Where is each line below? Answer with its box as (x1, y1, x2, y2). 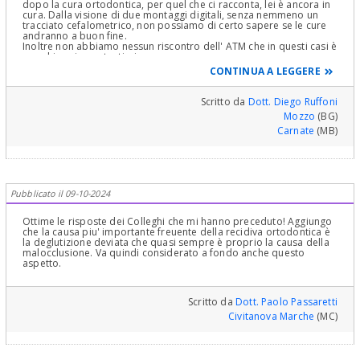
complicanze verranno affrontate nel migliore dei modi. (22, 70, 283, 84)
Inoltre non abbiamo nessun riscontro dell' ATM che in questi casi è (22, 39, 337, 53)
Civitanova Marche (228, 309, 315, 323)
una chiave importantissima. (22, 49, 154, 63)
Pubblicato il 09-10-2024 (10, 186, 110, 199)
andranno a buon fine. (22, 28, 127, 43)
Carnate (276, 123, 315, 137)
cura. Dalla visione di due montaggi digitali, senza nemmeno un (22, 7, 319, 22)
